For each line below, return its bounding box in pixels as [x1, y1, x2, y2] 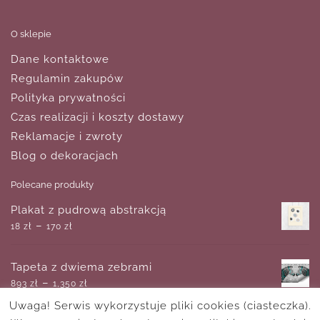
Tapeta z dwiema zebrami [11, 260, 152, 274]
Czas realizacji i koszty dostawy [11, 110, 184, 124]
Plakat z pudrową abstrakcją [11, 203, 166, 216]
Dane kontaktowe [11, 52, 109, 66]
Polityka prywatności [11, 91, 126, 104]
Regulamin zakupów [11, 71, 124, 85]
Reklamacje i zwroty [11, 129, 123, 143]
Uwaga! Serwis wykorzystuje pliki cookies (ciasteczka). [9, 299, 311, 312]
